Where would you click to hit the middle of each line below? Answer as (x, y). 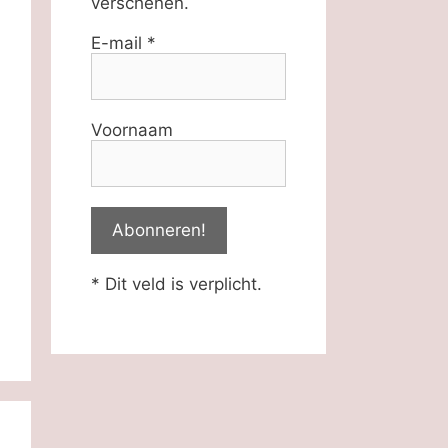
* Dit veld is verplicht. (176, 284)
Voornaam (132, 130)
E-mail (119, 43)
